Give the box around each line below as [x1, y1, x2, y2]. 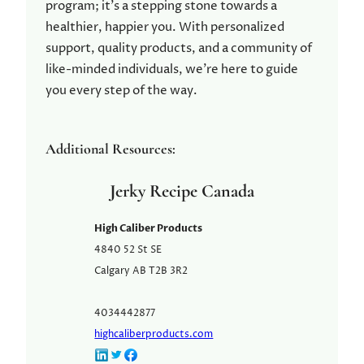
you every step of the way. [45, 82, 197, 100]
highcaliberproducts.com [94, 327, 214, 342]
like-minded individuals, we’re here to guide [45, 61, 298, 79]
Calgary [94, 264, 131, 279]
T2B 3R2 [149, 264, 188, 279]
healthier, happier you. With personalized [45, 19, 284, 37]
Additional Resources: [45, 140, 175, 158]
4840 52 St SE [94, 243, 162, 258]
